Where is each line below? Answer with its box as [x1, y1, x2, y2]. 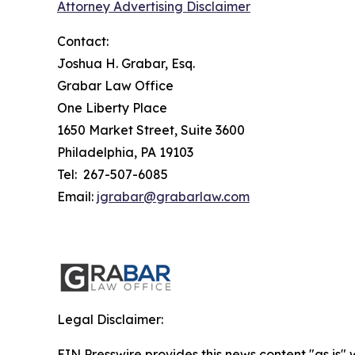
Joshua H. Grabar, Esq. [57, 55, 195, 72]
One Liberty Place [57, 100, 167, 116]
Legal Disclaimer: [57, 311, 163, 328]
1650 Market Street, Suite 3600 [57, 122, 245, 139]
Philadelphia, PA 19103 [57, 144, 193, 161]
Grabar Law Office [57, 78, 174, 94]
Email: [57, 189, 97, 205]
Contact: [57, 33, 109, 50]
